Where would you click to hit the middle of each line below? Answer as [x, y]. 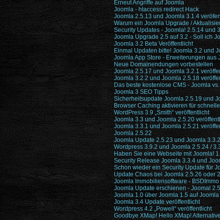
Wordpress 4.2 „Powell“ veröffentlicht [163, 209]
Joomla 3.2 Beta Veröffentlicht [153, 44]
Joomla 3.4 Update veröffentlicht [157, 202]
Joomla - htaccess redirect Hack [156, 9]
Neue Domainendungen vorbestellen [164, 64]
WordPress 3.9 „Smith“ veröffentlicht [162, 112]
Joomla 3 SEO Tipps [141, 92]
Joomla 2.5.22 [133, 133]
